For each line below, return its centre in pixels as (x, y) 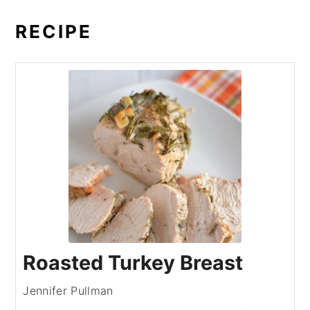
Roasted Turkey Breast (133, 263)
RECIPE (54, 31)
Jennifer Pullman (68, 291)
